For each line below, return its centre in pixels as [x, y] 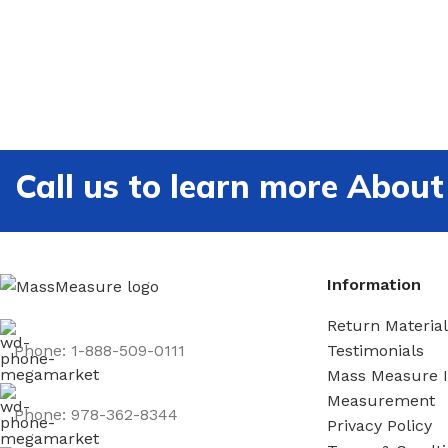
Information [374, 284]
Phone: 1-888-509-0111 [99, 350]
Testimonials [376, 350]
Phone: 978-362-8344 [96, 414]
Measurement [381, 400]
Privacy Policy [380, 425]
